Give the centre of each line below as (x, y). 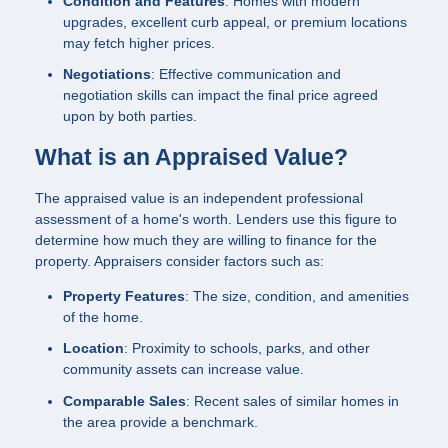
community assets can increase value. (183, 369)
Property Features (124, 295)
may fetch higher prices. (139, 42)
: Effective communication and (246, 74)
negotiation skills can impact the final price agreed (220, 95)
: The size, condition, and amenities (297, 295)
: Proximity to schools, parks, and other (247, 348)
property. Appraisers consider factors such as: (179, 260)
